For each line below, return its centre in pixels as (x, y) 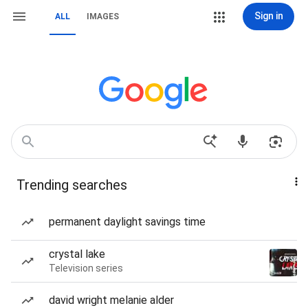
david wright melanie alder (111, 300)
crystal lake (77, 254)
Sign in (268, 16)
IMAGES (103, 16)
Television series (86, 268)
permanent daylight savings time (127, 222)
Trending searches (72, 185)
